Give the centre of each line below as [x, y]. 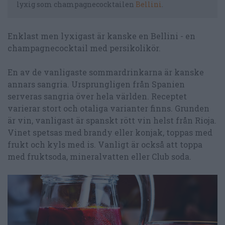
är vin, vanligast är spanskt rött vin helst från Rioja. [112, 120]
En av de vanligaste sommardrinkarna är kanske [106, 72]
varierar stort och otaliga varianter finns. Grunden [108, 108]
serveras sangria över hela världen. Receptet [97, 96]
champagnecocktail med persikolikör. [84, 48]
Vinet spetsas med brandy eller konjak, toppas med [110, 132]
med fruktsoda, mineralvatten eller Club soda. [99, 156]
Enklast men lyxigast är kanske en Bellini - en [101, 36]
